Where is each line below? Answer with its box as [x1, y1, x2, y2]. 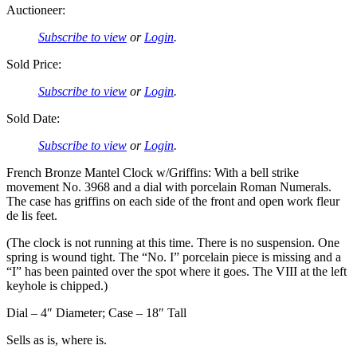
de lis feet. [6, 209, 57, 223]
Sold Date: [6, 112, 60, 126]
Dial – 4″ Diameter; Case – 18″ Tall [6, 306, 186, 320]
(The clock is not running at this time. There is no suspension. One [6, 236, 339, 250]
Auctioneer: [6, 3, 65, 18]
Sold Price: [6, 57, 61, 72]
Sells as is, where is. [6, 333, 107, 347]
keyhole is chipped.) [6, 279, 108, 293]
